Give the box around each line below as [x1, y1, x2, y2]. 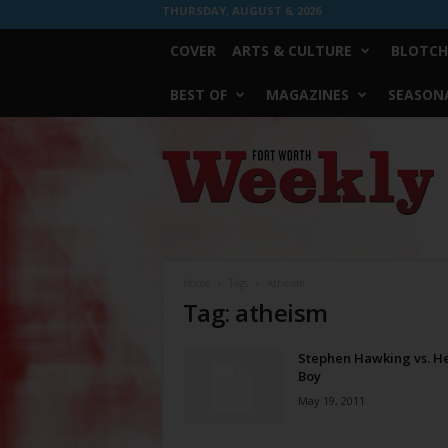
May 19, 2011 [297, 393, 365, 408]
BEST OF [169, 85, 227, 104]
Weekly [160, 169, 204, 184]
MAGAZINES [265, 85, 349, 104]
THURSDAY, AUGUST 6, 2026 [161, 3, 321, 18]
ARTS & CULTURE [231, 41, 352, 60]
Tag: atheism [182, 296, 328, 329]
